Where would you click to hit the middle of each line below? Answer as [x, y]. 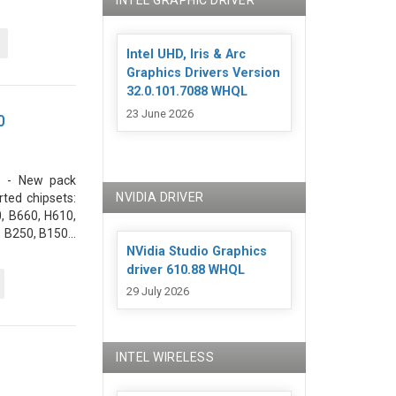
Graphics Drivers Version [204, 73]
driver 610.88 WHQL [186, 270]
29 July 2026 [158, 291]
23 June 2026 [160, 113]
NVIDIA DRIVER [160, 197]
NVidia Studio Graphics [197, 251]
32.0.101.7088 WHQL [187, 92]
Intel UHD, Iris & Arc [187, 55]
